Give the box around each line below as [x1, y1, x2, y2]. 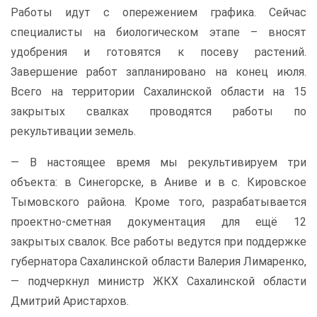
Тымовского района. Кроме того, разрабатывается [11, 195, 306, 209]
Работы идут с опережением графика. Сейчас [11, 5, 306, 19]
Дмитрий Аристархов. [11, 294, 129, 308]
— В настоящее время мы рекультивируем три [11, 155, 306, 169]
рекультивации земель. [11, 124, 136, 138]
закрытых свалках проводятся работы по [11, 104, 306, 118]
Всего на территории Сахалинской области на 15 [11, 84, 306, 98]
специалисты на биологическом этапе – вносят [11, 25, 306, 39]
